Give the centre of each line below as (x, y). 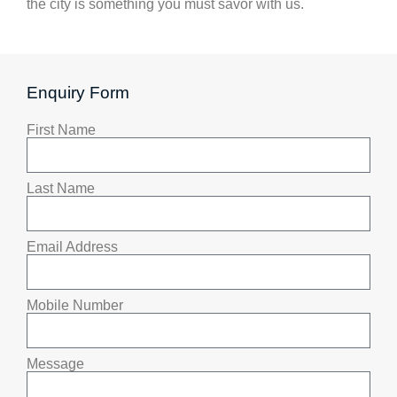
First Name (61, 130)
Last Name (61, 189)
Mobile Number (75, 306)
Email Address (72, 247)
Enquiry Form (78, 93)
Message (55, 364)
